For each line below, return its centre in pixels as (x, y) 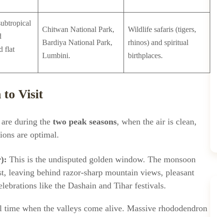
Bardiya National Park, (77, 42)
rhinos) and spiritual (158, 42)
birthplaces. (145, 55)
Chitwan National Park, (78, 29)
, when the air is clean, (157, 122)
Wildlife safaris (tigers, (162, 29)
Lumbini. (56, 55)
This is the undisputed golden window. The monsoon (101, 159)
